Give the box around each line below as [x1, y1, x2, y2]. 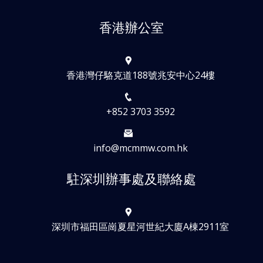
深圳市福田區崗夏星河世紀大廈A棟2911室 [52, 220, 229, 233]
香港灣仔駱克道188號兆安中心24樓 [66, 68, 215, 82]
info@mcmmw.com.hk [93, 141, 188, 154]
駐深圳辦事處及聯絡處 [67, 171, 196, 187]
